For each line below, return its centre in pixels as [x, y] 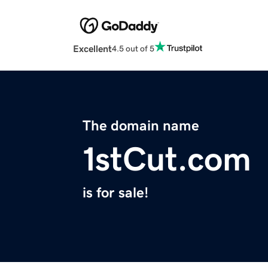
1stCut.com [167, 159]
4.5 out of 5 [133, 48]
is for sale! [115, 193]
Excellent [92, 49]
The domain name [141, 126]
